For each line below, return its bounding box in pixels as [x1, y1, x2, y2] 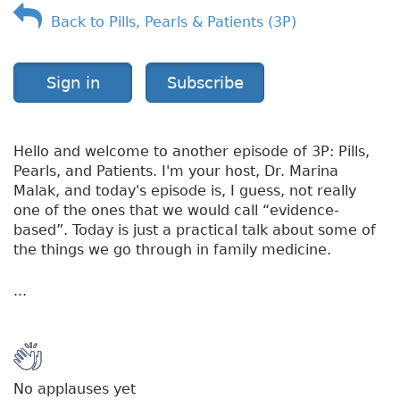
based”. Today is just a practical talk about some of [13, 221, 376, 239]
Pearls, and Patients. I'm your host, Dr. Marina [13, 162, 338, 180]
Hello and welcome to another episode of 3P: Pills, [13, 143, 370, 161]
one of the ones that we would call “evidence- [13, 202, 339, 220]
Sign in [46, 73, 100, 93]
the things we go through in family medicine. [13, 241, 331, 259]
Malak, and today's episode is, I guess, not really [13, 182, 356, 200]
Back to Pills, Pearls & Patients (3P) [42, 13, 296, 31]
